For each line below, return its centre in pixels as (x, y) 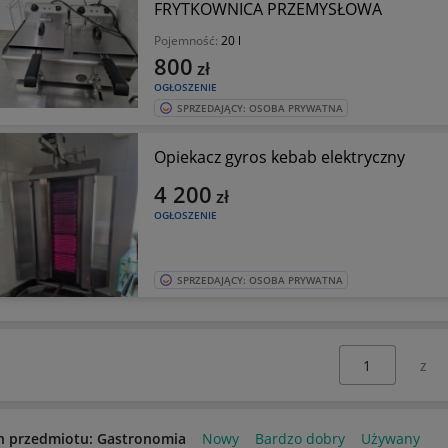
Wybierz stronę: (367, 354)
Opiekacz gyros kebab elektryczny (279, 157)
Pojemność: (187, 40)
